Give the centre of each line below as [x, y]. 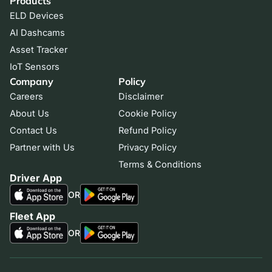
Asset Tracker [39, 50]
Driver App [36, 178]
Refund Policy [147, 131]
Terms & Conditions [160, 165]
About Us [29, 114]
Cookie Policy [147, 114]
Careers [26, 97]
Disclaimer [141, 97]
